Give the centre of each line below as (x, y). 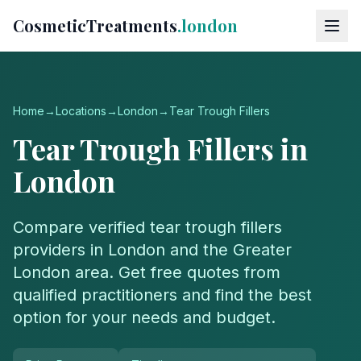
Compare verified (81, 227)
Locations (81, 111)
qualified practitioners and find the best (162, 295)
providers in (60, 250)
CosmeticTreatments (95, 25)
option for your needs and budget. (144, 317)
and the (199, 250)
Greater (262, 250)
